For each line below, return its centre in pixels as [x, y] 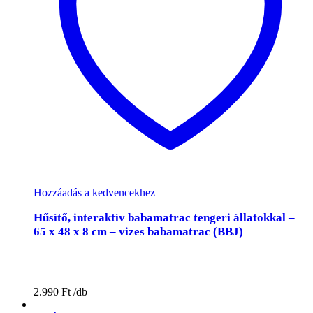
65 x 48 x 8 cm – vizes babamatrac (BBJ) [138, 231]
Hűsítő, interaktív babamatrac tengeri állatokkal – [164, 217]
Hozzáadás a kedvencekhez [94, 192]
